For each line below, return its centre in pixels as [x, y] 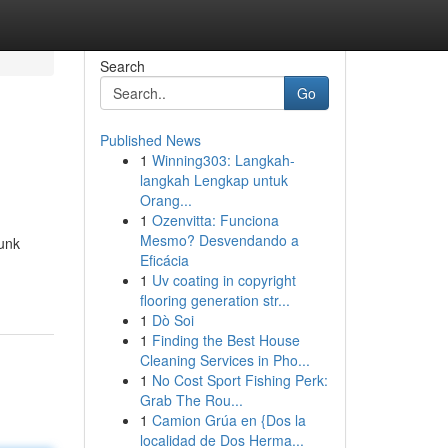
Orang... [165, 200]
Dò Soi [172, 320]
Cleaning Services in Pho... [224, 360]
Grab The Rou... [191, 400]
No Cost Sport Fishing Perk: [239, 380]
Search [122, 66]
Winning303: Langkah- [223, 160]
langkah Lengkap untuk [213, 180]
